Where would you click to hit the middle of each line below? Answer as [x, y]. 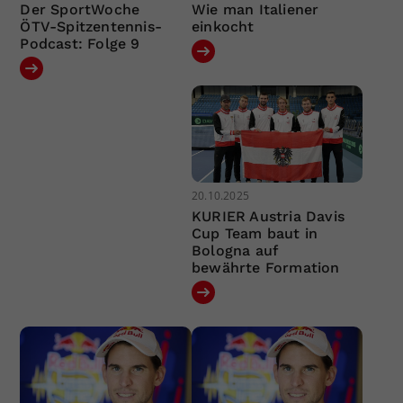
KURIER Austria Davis [268, 216]
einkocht [223, 27]
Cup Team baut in [255, 233]
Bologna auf [234, 250]
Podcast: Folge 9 [80, 44]
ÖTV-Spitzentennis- [91, 27]
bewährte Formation [265, 267]
